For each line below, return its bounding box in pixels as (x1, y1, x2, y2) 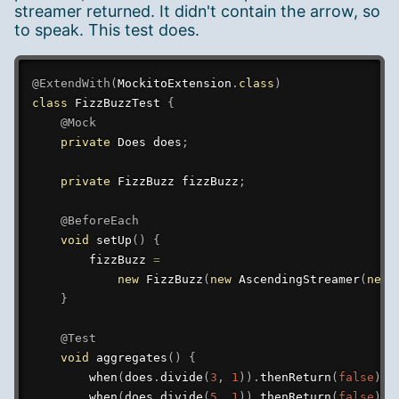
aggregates (95, 350, 167, 364)
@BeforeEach (60, 213, 139, 227)
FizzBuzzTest (74, 95, 160, 110)
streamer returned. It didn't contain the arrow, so (14, 2, 380, 21)
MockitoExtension (117, 76, 232, 90)
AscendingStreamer (238, 272, 360, 286)
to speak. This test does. (14, 20, 199, 40)
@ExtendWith (31, 76, 110, 90)
